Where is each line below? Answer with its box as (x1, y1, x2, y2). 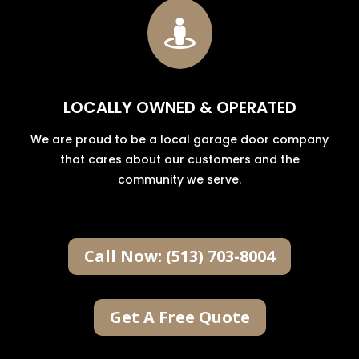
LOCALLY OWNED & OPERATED (63, 95, 296, 119)
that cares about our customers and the (59, 151, 300, 167)
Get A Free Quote (109, 305, 250, 328)
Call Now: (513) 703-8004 (84, 244, 275, 267)
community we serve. (118, 171, 241, 188)
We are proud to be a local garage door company (30, 131, 329, 147)
